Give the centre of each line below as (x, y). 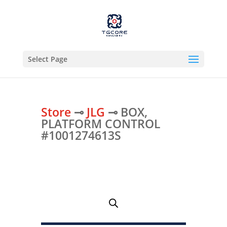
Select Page (47, 59)
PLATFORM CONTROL (100, 124)
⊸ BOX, (126, 112)
